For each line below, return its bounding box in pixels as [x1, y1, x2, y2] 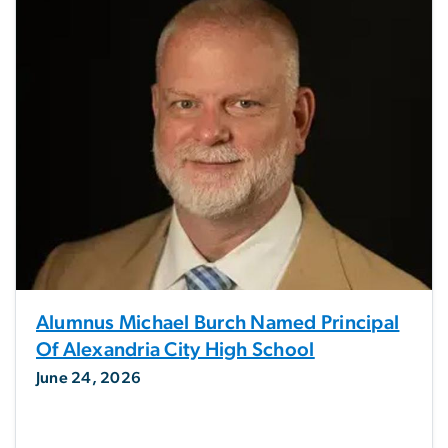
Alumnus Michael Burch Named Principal [36, 313, 400, 334]
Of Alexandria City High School [36, 340, 315, 361]
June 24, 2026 [36, 370, 142, 387]
